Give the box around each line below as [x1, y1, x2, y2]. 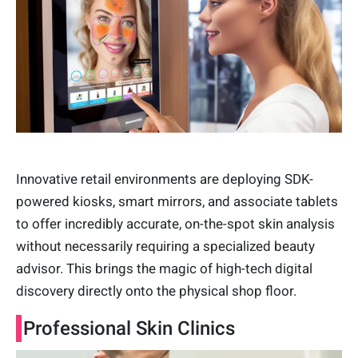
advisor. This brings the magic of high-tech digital [16, 260, 312, 276]
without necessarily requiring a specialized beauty [16, 237, 315, 254]
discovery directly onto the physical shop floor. [16, 282, 296, 299]
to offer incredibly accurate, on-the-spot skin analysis [16, 215, 335, 232]
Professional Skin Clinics [23, 316, 235, 340]
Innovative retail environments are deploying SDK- [16, 170, 313, 187]
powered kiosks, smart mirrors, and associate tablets [16, 193, 338, 209]
